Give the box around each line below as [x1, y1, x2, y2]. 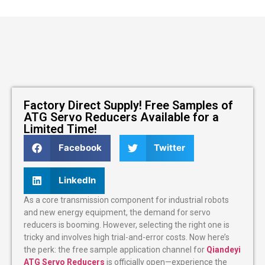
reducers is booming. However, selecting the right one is [24, 219, 230, 230]
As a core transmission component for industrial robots [24, 195, 229, 205]
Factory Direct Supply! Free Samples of [24, 98, 233, 112]
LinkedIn [58, 174, 96, 186]
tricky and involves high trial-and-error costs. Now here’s [24, 232, 230, 242]
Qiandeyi [206, 244, 241, 254]
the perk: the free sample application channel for [24, 244, 206, 254]
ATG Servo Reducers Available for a [24, 109, 219, 124]
